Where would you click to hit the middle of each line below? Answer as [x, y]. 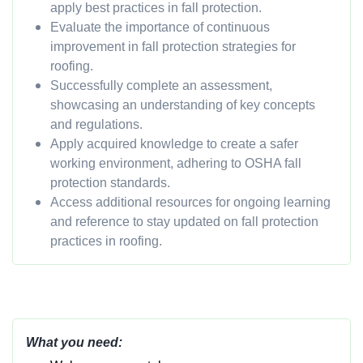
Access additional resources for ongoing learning [190, 203]
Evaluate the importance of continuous [160, 28]
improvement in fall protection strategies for [173, 47]
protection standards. [110, 183]
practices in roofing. [106, 241]
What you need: [74, 343]
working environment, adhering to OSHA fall [176, 164]
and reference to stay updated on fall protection [184, 222]
